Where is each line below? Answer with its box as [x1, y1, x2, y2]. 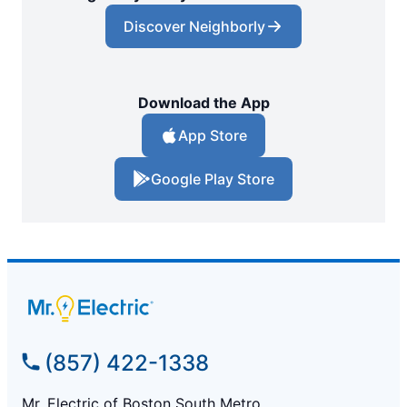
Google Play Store [151, 170, 274, 189]
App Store [178, 126, 247, 145]
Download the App [137, 94, 270, 113]
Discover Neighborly [124, 17, 265, 36]
